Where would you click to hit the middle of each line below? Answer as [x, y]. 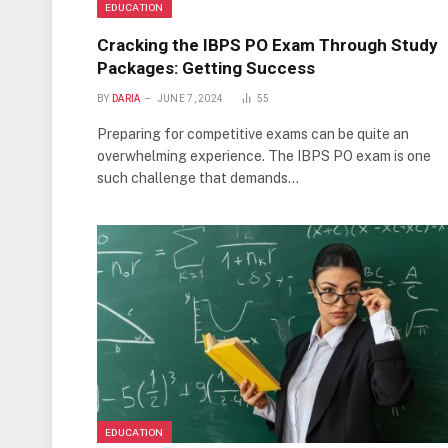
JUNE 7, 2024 [190, 98]
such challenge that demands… [198, 177]
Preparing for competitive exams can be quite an [253, 133]
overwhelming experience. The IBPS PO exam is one [264, 155]
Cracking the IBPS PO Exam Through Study [267, 44]
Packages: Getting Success [206, 67]
